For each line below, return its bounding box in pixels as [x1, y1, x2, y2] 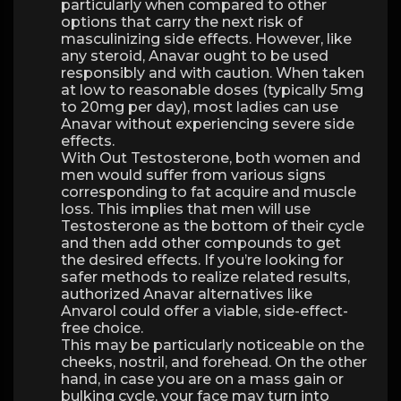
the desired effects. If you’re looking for [61, 252, 344, 269]
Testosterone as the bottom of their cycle [61, 218, 364, 235]
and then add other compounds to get [61, 235, 341, 252]
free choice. [61, 320, 143, 337]
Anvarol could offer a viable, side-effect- [61, 303, 348, 320]
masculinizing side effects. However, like [61, 30, 352, 47]
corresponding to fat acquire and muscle [61, 183, 356, 200]
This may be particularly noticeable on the [61, 337, 364, 354]
